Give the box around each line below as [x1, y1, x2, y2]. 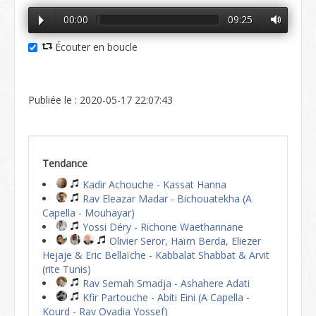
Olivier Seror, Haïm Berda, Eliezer [107, 234, 261, 248]
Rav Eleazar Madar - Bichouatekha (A [80, 192, 252, 205]
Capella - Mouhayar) [42, 206, 135, 219]
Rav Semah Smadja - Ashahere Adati [80, 276, 250, 290]
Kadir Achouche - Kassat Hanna [80, 178, 226, 191]
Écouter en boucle [52, 40, 138, 54]
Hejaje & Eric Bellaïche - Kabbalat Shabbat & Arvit [42, 248, 269, 262]
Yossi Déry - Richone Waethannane [80, 220, 243, 233]
